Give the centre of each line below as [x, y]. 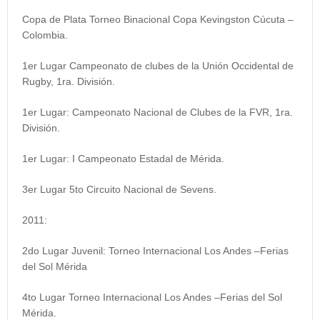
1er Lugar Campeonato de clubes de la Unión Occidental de [158, 66]
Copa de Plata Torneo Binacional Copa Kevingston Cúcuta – [158, 20]
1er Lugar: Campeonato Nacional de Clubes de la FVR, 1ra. [157, 112]
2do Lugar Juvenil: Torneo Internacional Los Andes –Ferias [155, 251]
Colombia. [45, 35]
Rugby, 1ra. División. [69, 82]
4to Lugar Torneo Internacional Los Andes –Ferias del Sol [152, 297]
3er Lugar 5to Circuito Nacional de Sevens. [119, 190]
